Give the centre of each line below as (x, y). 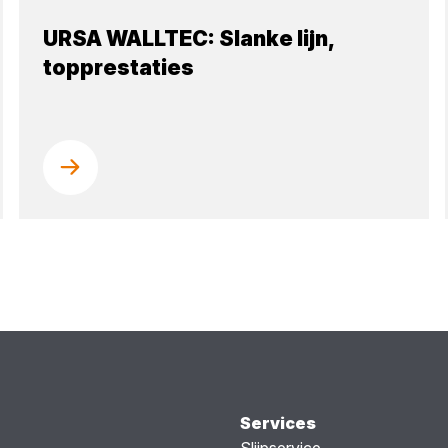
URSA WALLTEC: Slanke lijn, (188, 38)
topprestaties (118, 67)
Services (278, 422)
